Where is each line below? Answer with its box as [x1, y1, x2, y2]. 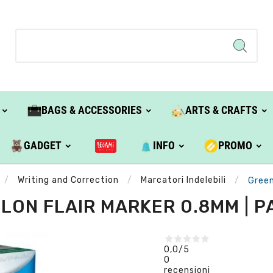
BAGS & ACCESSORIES [41, 104, 142, 117]
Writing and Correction [17, 175, 119, 186]
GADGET [24, 139, 62, 152]
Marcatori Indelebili [140, 175, 226, 186]
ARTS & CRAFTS [185, 104, 258, 117]
